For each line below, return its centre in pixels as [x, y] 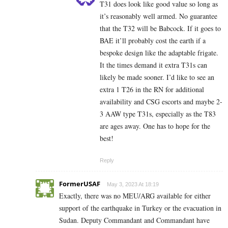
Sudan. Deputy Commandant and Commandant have [134, 220]
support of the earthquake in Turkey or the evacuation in [140, 208]
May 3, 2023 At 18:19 [133, 184]
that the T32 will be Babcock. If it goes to [160, 28]
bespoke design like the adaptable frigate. [159, 52]
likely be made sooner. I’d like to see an [157, 77]
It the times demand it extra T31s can [153, 65]
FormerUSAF [80, 183]
